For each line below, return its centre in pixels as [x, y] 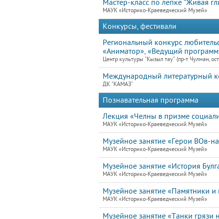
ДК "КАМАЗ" [118, 84]
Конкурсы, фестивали [140, 26]
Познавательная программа [151, 100]
